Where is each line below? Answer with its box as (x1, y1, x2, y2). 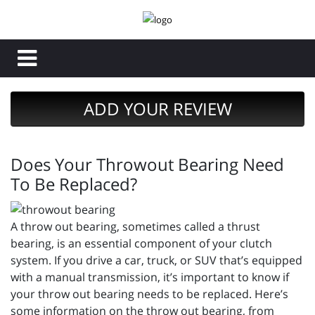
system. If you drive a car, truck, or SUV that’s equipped (11, 252, 302, 269)
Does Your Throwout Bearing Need (11, 153, 284, 176)
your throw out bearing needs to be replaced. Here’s (11, 286, 288, 302)
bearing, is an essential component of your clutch (11, 236, 272, 252)
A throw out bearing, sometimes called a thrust (11, 219, 260, 235)
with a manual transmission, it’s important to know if (11, 269, 289, 285)
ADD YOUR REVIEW (83, 97, 232, 121)
